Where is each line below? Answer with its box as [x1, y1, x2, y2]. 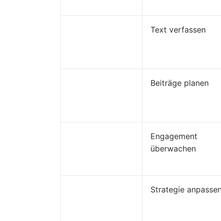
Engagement [150, 131, 197, 141]
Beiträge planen [150, 78, 209, 88]
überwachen [150, 144, 196, 153]
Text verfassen [150, 25, 206, 35]
